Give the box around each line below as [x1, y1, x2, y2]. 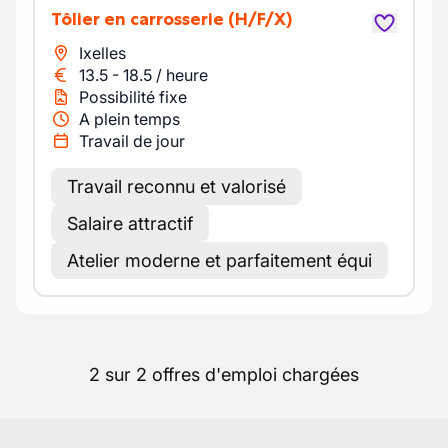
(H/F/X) [228, 8, 292, 30]
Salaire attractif [67, 213, 193, 234]
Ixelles [79, 43, 126, 63]
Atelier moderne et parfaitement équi [67, 250, 372, 271]
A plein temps [79, 109, 180, 129]
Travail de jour [79, 131, 185, 151]
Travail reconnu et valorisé [67, 176, 286, 197]
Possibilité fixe [79, 87, 187, 107]
